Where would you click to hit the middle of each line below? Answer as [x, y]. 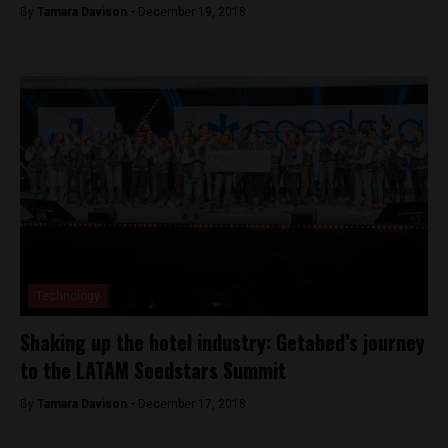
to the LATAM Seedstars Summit [153, 370]
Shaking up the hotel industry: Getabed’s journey [222, 342]
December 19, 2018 [192, 12]
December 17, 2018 [192, 404]
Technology [68, 296]
